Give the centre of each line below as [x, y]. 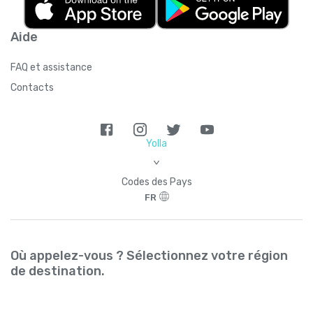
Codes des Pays [156, 182]
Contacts [32, 87]
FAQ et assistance [51, 67]
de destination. [58, 271]
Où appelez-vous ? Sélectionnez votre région [149, 255]
